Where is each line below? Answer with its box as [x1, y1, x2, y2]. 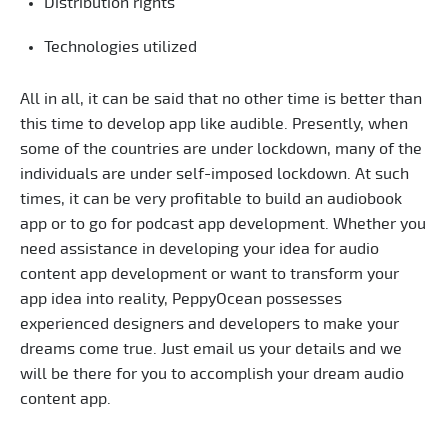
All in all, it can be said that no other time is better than [20, 90, 422, 107]
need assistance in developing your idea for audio [20, 240, 379, 257]
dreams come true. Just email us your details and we [20, 340, 402, 357]
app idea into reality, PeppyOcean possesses [20, 290, 342, 307]
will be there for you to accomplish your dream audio [20, 365, 404, 382]
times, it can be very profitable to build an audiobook [20, 190, 402, 207]
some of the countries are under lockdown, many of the [20, 140, 422, 157]
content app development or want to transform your [20, 265, 399, 282]
